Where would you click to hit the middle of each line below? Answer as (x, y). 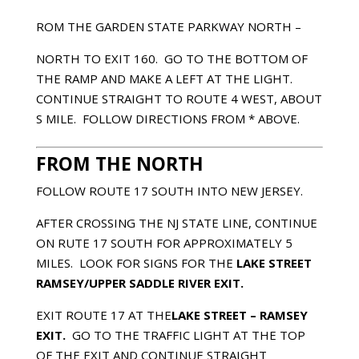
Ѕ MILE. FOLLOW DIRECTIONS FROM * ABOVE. (167, 118)
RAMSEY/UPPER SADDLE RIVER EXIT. (139, 282)
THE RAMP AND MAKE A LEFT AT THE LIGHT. (165, 78)
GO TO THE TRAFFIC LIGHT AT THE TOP (188, 335)
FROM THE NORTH (119, 163)
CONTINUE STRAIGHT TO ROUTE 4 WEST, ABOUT (179, 98)
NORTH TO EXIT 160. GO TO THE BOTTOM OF (171, 58)
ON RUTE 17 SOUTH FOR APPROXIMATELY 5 (164, 242)
